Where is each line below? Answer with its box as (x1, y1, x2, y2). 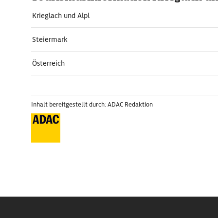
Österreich (32, 59, 65, 68)
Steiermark (32, 35, 68, 44)
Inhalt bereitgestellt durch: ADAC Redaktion (31, 100, 153, 109)
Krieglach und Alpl (32, 11, 90, 20)
